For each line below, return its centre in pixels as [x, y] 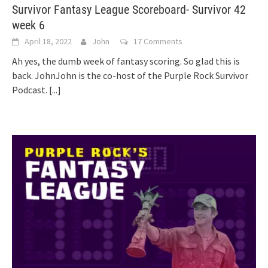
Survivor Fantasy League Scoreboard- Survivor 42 [129, 10]
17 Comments [158, 42]
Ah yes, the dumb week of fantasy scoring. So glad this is [126, 61]
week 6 [28, 25]
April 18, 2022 [48, 42]
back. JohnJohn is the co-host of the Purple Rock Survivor [130, 76]
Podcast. [31, 90]
